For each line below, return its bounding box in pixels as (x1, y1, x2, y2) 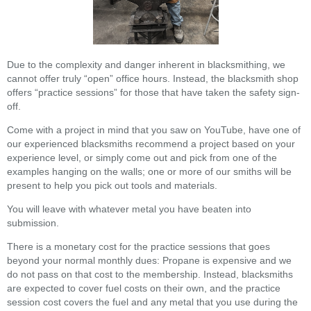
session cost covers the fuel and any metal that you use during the (7, 296, 298, 308)
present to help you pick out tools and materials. (7, 180, 217, 192)
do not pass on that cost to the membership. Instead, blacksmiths (7, 269, 293, 280)
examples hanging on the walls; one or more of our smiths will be (7, 166, 292, 178)
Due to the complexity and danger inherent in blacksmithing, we (7, 59, 285, 71)
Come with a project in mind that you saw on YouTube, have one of (7, 124, 301, 136)
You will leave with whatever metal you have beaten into (7, 203, 251, 215)
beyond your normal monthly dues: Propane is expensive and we (7, 255, 292, 267)
